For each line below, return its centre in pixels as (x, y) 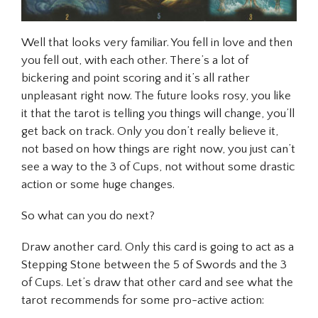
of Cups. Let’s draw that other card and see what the (157, 282)
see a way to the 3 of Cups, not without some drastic (158, 167)
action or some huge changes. (98, 185)
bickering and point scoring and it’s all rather (136, 78)
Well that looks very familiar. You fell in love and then (157, 43)
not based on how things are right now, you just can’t (158, 149)
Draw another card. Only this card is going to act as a (158, 247)
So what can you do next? (88, 215)
